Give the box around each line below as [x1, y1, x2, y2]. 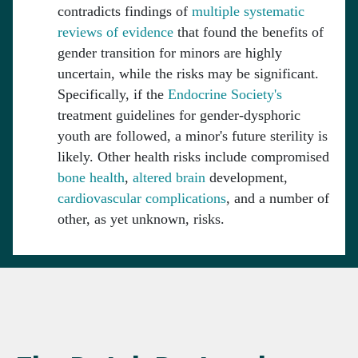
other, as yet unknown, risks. [58, 211, 225, 228]
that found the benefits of [173, 24, 324, 41]
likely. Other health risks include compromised [58, 149, 329, 165]
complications [145, 190, 226, 207]
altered [133, 169, 172, 186]
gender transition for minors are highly [58, 45, 282, 62]
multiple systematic [192, 3, 304, 20]
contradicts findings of [58, 3, 192, 20]
